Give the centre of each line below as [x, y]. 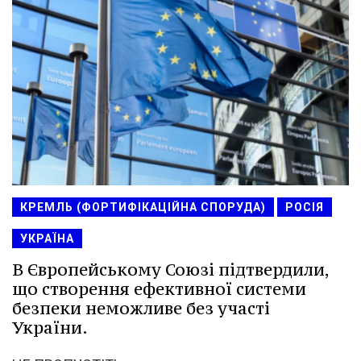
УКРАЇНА [47, 238]
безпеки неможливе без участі [141, 308]
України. [50, 327]
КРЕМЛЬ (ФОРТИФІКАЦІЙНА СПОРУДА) [143, 207]
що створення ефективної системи [159, 288]
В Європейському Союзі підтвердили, [170, 269]
